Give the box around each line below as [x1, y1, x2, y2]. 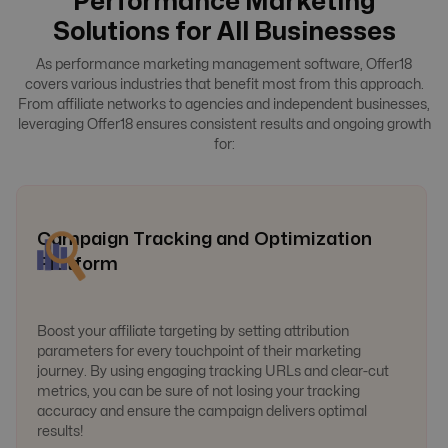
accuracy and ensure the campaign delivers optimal [37, 405, 367, 419]
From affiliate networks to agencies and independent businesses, [18, 98, 430, 112]
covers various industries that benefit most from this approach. [24, 78, 424, 92]
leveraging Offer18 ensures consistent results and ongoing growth [17, 118, 431, 132]
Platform [37, 256, 118, 274]
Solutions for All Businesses [52, 20, 396, 45]
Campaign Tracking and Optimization [37, 231, 372, 249]
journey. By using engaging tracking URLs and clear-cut [37, 365, 389, 379]
